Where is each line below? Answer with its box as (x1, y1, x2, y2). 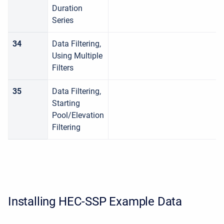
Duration (52, 3, 82, 13)
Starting (52, 98, 80, 108)
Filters (52, 63, 73, 72)
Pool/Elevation (52, 110, 104, 120)
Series (52, 15, 73, 25)
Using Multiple (52, 51, 102, 60)
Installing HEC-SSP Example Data (8, 194, 182, 208)
